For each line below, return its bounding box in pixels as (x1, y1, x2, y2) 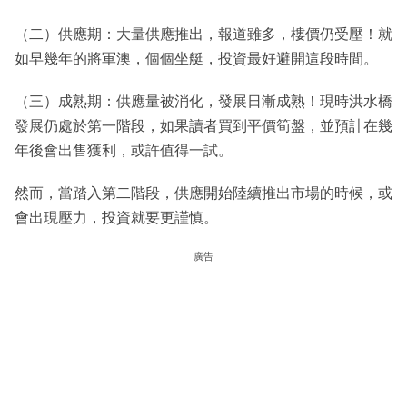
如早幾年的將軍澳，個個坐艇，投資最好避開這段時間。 (15, 51, 378, 67)
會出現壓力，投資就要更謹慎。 (15, 210, 218, 226)
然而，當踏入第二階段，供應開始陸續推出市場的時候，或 (15, 185, 392, 202)
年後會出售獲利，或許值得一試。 (15, 143, 233, 159)
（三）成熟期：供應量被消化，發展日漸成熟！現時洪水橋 (15, 94, 392, 110)
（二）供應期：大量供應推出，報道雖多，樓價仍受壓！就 (15, 26, 392, 43)
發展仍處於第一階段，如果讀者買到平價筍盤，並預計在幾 (15, 118, 392, 134)
